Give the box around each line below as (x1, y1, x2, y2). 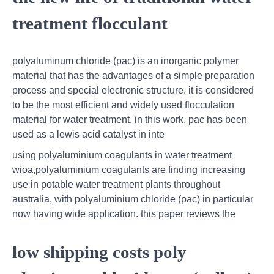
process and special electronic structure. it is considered (12, 85, 254, 96)
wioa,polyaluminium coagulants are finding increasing (12, 165, 245, 176)
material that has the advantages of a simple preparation (12, 70, 254, 81)
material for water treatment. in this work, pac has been (12, 114, 247, 125)
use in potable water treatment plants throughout (12, 179, 220, 190)
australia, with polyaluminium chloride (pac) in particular (12, 194, 253, 205)
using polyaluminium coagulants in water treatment (12, 150, 232, 161)
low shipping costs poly (12, 242, 187, 262)
